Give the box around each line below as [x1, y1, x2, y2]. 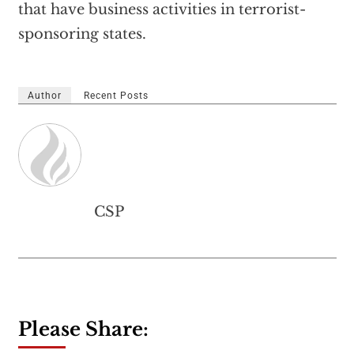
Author [27, 90, 62, 101]
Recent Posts [83, 90, 149, 101]
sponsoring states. [17, 25, 150, 43]
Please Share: [17, 318, 149, 341]
